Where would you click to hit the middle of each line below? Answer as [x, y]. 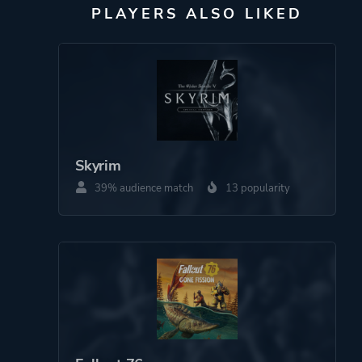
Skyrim [98, 165]
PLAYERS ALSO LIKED [197, 13]
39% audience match [143, 188]
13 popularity [257, 188]
